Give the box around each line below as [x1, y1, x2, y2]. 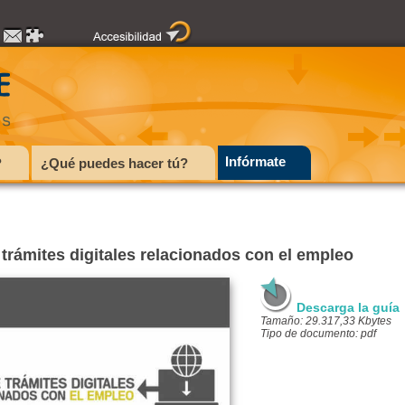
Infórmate [225, 154, 286, 169]
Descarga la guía [296, 301, 400, 315]
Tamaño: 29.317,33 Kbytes [259, 315, 391, 327]
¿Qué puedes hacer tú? [41, 155, 188, 171]
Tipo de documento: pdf [259, 327, 376, 340]
